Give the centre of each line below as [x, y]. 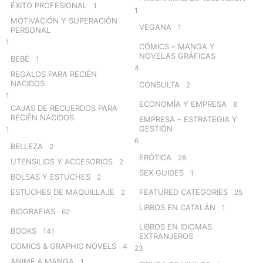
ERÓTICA [155, 157]
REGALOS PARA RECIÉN [54, 74]
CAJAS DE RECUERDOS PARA [64, 108]
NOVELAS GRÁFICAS [177, 55]
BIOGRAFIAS [33, 211]
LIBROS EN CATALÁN [177, 207]
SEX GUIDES [161, 172]
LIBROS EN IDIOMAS [176, 226]
